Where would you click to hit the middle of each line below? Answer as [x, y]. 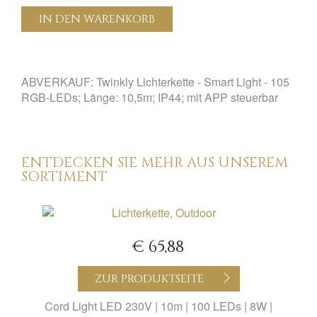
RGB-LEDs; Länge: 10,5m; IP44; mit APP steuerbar [150, 97]
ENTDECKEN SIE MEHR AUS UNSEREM [155, 162]
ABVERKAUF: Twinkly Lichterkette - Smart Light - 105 [155, 82]
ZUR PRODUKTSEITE [151, 279]
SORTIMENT [64, 177]
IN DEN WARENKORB [97, 19]
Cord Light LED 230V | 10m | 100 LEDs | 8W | [158, 306]
